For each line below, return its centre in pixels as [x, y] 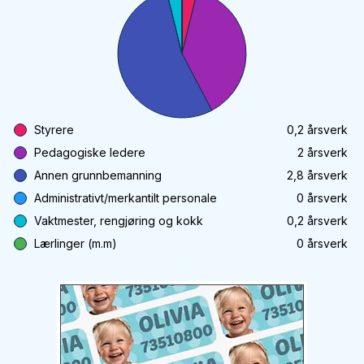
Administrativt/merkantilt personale [126, 198]
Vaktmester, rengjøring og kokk [119, 221]
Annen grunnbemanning [98, 175]
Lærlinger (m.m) [76, 243]
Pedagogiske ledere [90, 152]
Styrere [54, 130]
